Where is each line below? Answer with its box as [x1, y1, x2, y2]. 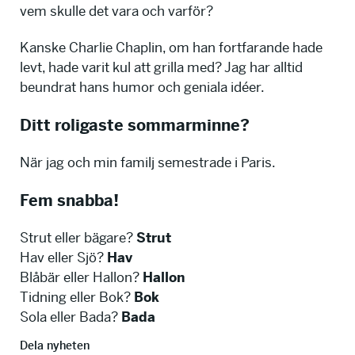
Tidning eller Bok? [20, 288, 134, 307]
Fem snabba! [20, 191, 119, 212]
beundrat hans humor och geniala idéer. [20, 78, 265, 96]
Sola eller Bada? [20, 308, 121, 326]
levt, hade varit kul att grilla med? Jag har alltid [20, 59, 303, 76]
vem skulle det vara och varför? [20, 2, 213, 20]
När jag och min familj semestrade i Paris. [20, 154, 276, 172]
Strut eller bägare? [20, 229, 136, 247]
